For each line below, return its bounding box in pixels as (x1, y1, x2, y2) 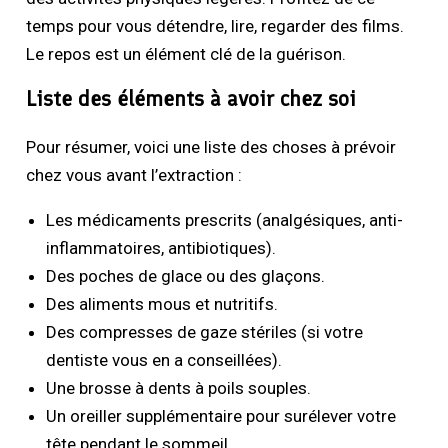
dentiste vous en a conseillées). (46, 350, 283, 371)
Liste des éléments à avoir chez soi (26, 85, 357, 113)
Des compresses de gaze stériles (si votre (46, 322, 364, 343)
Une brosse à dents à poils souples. (46, 378, 312, 399)
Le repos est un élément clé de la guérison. (26, 44, 347, 65)
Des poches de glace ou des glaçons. (46, 266, 326, 287)
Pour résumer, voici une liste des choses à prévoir (26, 137, 397, 158)
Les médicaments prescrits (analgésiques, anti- (46, 210, 404, 231)
